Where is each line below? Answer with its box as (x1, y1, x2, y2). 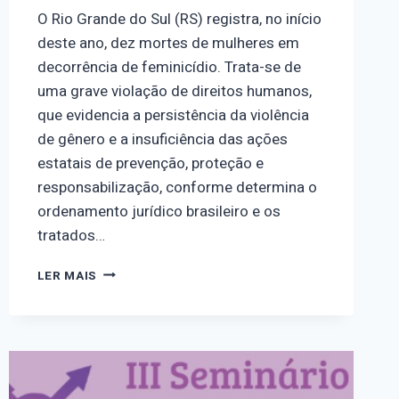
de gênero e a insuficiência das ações (37, 127, 288, 151)
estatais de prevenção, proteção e (37, 151, 264, 175)
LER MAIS (37, 266, 98, 285)
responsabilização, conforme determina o (37, 175, 317, 199)
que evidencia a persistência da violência (37, 103, 309, 126)
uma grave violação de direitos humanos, (37, 79, 312, 102)
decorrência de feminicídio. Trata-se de (37, 55, 301, 78)
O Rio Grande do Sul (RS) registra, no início (37, 7, 322, 30)
